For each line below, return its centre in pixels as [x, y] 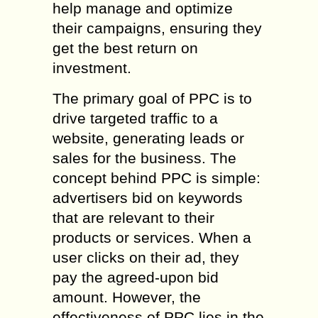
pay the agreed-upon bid [136, 277]
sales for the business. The [144, 158]
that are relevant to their [133, 218]
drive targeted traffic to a [135, 118]
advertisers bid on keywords [148, 198]
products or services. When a [152, 237]
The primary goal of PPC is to [152, 98]
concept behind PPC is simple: [157, 178]
